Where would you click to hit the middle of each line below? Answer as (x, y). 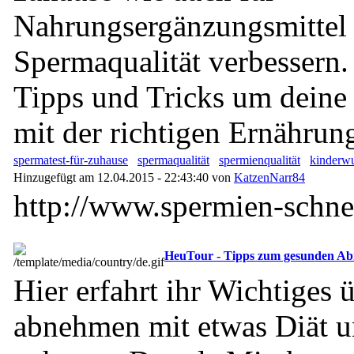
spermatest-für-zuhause (71, 160)
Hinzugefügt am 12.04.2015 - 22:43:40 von (124, 177)
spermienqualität (260, 160)
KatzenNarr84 (269, 177)
